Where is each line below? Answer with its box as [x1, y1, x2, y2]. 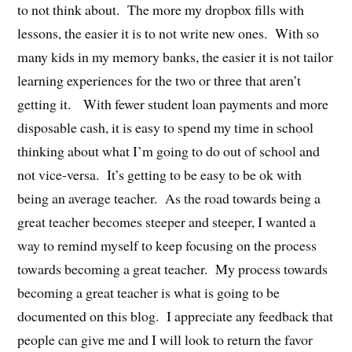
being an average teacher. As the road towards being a [17, 188, 321, 207]
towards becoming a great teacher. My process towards [17, 258, 328, 278]
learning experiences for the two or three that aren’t [17, 70, 302, 90]
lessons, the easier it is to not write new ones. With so [17, 23, 320, 42]
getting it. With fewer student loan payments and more [17, 93, 329, 113]
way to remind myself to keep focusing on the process [17, 235, 317, 255]
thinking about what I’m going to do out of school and [17, 141, 321, 160]
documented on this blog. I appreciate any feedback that [17, 306, 334, 325]
